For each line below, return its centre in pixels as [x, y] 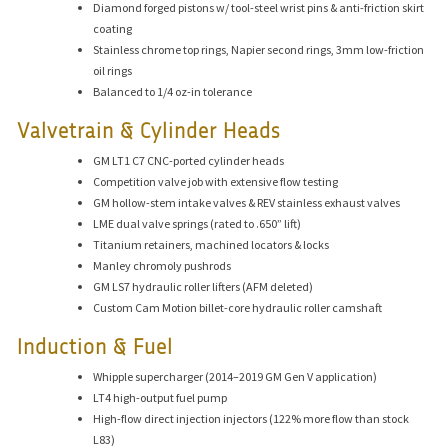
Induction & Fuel [95, 348]
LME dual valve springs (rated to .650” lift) [197, 223]
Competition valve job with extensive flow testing [216, 181]
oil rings [113, 70]
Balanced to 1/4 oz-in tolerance [173, 91]
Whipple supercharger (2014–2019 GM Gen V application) [235, 377]
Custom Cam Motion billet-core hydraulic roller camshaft [238, 307]
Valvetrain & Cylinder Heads [149, 132]
